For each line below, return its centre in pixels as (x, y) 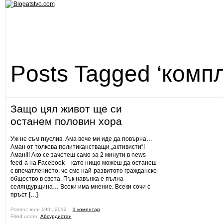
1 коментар (86, 209)
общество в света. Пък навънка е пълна (67, 179)
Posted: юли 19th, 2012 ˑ (41, 209)
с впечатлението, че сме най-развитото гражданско (83, 171)
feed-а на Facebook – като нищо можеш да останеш (83, 163)
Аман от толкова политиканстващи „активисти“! (77, 147)
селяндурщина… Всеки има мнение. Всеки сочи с (80, 187)
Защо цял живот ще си (66, 109)
